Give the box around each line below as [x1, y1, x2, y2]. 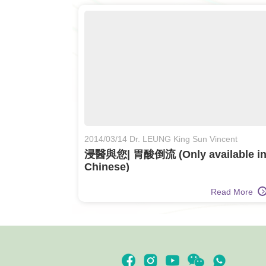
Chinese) [84, 161, 129, 173]
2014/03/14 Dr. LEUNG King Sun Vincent [84, 134, 237, 144]
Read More [211, 187, 256, 197]
